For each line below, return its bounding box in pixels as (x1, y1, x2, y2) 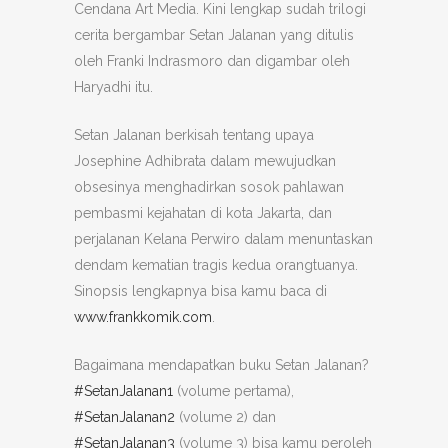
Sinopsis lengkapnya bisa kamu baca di (74, 283, 327, 299)
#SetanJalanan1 (74, 383, 173, 399)
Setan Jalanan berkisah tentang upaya (74, 127, 314, 143)
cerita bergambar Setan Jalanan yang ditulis (74, 27, 354, 43)
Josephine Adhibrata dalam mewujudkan (74, 153, 336, 169)
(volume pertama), (173, 383, 294, 399)
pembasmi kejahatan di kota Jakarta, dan (74, 205, 332, 221)
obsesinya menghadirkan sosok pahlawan (74, 179, 344, 195)
